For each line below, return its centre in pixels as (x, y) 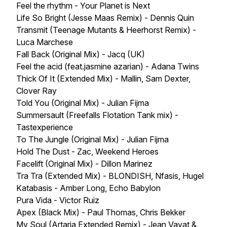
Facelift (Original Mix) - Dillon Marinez (84, 164)
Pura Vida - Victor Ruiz (58, 200)
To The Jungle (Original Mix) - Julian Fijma (92, 139)
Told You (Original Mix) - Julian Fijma (83, 103)
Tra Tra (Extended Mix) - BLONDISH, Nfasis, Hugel (110, 176)
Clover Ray (36, 91)
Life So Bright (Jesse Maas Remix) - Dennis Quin (105, 18)
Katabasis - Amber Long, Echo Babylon (88, 188)
